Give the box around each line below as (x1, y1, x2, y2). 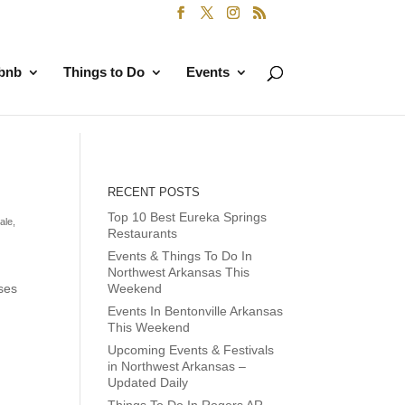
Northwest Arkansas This (108, 265, 250, 279)
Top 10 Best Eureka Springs (108, 210, 268, 224)
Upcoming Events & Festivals (108, 343, 275, 357)
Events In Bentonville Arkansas (108, 304, 284, 318)
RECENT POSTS (108, 185, 201, 199)
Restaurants (108, 226, 178, 240)
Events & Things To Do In (108, 249, 253, 263)
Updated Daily (108, 375, 189, 390)
